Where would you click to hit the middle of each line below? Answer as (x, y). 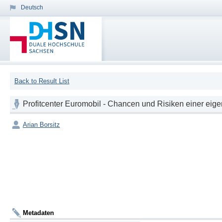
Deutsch (32, 7)
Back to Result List (42, 81)
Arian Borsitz (41, 125)
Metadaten (38, 213)
